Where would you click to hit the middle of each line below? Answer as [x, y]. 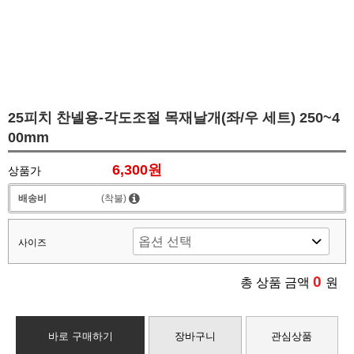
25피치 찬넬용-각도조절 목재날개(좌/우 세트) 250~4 [174, 118]
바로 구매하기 [80, 336]
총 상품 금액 [277, 282]
